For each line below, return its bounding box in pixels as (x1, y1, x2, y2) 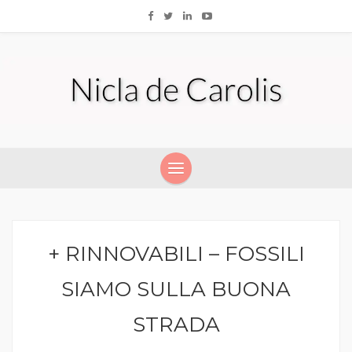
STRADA (132, 312, 220, 338)
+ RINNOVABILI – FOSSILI (47, 241, 305, 267)
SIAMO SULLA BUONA (61, 277, 291, 302)
